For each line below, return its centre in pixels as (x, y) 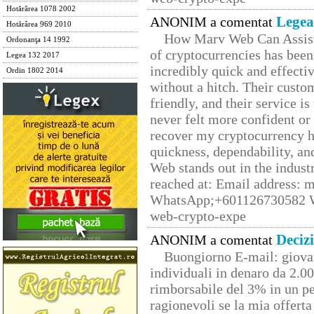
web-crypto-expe (198, 216)
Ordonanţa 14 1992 (38, 40)
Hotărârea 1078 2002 (41, 9)
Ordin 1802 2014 (35, 70)
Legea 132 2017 (33, 55)
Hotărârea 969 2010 (39, 24)
